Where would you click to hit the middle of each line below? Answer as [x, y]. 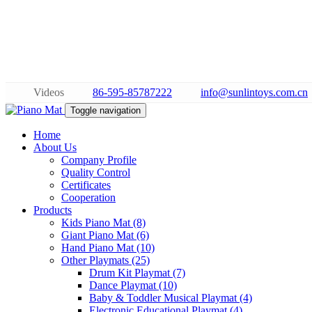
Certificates [86, 185]
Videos [49, 92]
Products [53, 210]
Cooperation [88, 197]
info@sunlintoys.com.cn [254, 92]
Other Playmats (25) [106, 260]
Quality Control [96, 172]
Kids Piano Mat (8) [103, 223]
